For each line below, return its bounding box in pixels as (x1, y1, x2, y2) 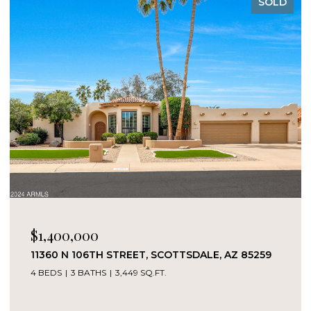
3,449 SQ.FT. (115, 267, 167, 278)
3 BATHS (71, 267, 106, 278)
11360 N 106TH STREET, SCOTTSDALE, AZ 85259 (31, 248, 271, 261)
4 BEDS (31, 267, 62, 278)
